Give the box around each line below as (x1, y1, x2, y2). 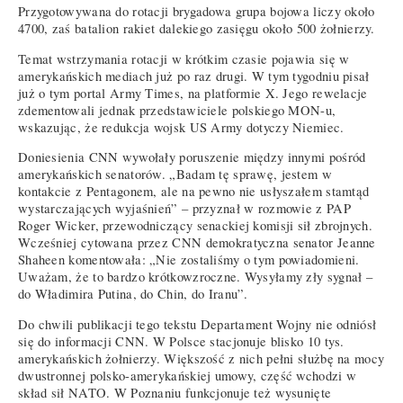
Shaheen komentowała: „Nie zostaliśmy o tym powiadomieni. (18, 251, 360, 269)
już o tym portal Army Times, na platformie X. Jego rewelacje (18, 84, 368, 102)
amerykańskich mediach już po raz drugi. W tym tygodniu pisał (18, 67, 370, 85)
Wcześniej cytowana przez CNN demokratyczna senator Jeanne (18, 234, 376, 252)
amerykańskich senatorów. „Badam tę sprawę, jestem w (18, 166, 332, 184)
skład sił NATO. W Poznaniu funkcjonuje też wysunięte (18, 384, 332, 401)
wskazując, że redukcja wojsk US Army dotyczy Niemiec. (18, 118, 345, 136)
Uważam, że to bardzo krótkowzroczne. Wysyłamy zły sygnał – (18, 268, 373, 286)
